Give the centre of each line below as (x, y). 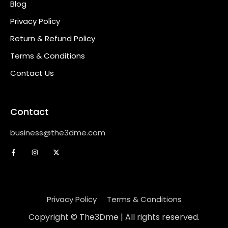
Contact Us (32, 73)
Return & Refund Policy (53, 39)
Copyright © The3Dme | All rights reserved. (114, 217)
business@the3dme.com (58, 133)
